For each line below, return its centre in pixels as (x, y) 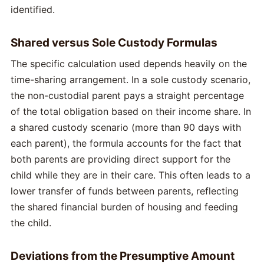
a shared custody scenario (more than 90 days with (126, 128)
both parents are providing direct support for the (121, 159)
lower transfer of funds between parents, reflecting (125, 191)
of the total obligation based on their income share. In (131, 112)
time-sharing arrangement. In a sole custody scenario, (131, 80)
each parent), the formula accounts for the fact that (126, 143)
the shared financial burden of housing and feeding (124, 207)
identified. (33, 10)
